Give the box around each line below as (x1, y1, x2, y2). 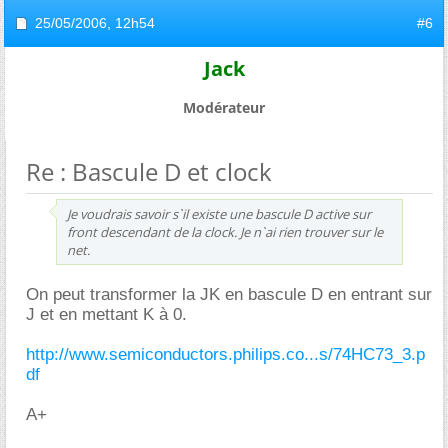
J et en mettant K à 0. (26, 304, 187, 324)
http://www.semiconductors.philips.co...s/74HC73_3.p (26, 344, 425, 364)
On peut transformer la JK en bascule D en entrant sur (26, 284, 432, 304)
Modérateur (183, 97, 265, 117)
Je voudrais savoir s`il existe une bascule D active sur (67, 204, 371, 223)
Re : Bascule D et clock (26, 154, 272, 188)
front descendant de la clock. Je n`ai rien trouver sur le (67, 222, 383, 241)
